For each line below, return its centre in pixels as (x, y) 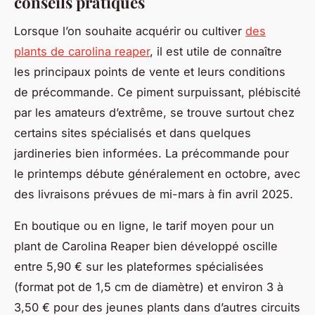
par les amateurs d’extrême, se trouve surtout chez (154, 112)
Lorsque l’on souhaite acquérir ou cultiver (130, 31)
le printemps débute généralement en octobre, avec (157, 173)
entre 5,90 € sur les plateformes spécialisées (139, 266)
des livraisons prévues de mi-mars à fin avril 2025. (154, 194)
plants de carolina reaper (82, 51)
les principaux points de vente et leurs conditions (150, 71)
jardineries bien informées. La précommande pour (152, 153)
